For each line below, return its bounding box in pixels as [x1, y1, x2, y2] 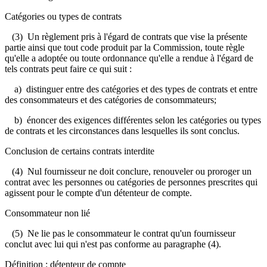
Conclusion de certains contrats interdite [5, 145, 154, 156]
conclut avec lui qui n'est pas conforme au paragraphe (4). [5, 238, 221, 249]
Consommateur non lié [5, 207, 90, 218]
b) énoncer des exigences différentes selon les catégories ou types [5, 114, 261, 125]
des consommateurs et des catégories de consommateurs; [5, 94, 216, 105]
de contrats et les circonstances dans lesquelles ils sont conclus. [5, 125, 240, 136]
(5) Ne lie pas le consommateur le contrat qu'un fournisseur [5, 228, 235, 238]
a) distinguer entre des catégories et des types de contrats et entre [5, 83, 257, 94]
